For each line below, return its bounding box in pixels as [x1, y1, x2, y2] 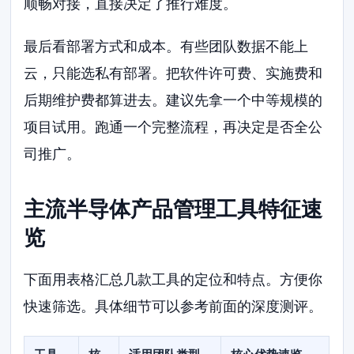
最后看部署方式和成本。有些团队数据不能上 [24, 37, 309, 55]
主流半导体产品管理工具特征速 [24, 195, 323, 222]
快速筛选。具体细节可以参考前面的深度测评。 [24, 297, 323, 314]
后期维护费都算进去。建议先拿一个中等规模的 [24, 91, 323, 108]
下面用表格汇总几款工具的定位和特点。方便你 [24, 270, 323, 288]
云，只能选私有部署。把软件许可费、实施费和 [24, 64, 323, 81]
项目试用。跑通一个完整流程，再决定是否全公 [24, 118, 323, 135]
